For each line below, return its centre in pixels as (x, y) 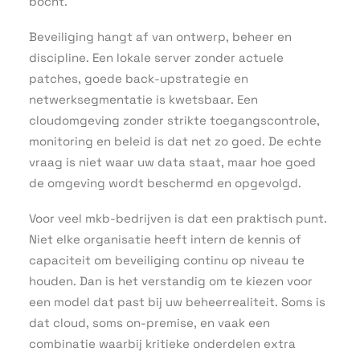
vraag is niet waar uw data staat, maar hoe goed (172, 162)
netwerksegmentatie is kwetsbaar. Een (143, 99)
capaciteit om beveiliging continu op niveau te (167, 260)
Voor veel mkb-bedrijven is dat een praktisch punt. (178, 218)
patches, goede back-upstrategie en (139, 78)
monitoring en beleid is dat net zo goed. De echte (175, 141)
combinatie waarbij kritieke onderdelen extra (162, 344)
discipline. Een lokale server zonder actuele (156, 57)
